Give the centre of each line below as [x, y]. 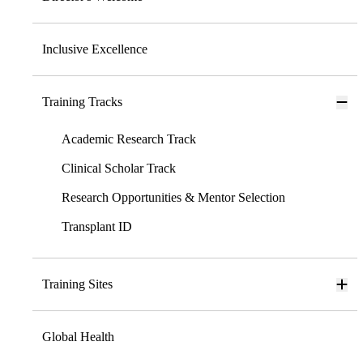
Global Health [78, 337]
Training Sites [77, 284]
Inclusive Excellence [95, 49]
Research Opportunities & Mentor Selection [173, 198]
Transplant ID [97, 227]
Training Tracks [82, 102]
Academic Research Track [129, 139]
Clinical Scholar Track [119, 169]
